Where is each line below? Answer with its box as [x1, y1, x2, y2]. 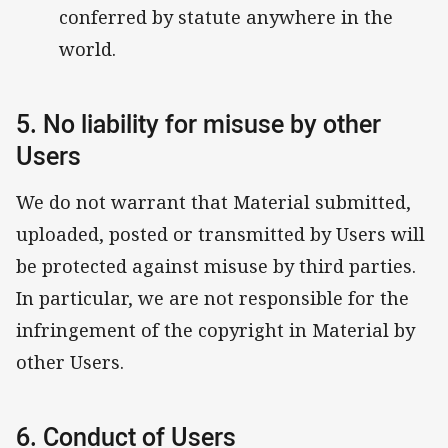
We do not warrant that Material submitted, [16, 189, 411, 214]
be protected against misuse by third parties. [16, 253, 421, 278]
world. [59, 37, 116, 62]
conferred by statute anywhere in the [59, 5, 393, 30]
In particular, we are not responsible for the [16, 285, 409, 310]
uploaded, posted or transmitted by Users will [16, 221, 425, 246]
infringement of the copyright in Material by [16, 317, 415, 342]
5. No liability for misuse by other [16, 107, 381, 141]
